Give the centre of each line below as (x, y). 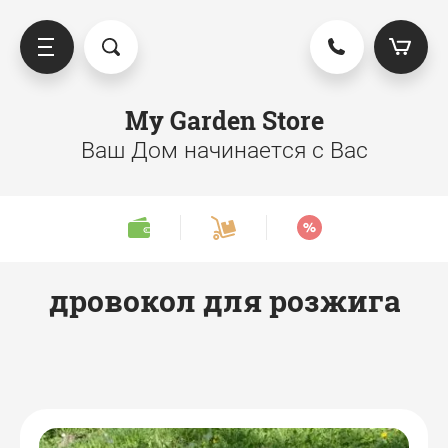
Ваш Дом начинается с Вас (224, 150)
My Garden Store (224, 120)
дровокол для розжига (224, 300)
